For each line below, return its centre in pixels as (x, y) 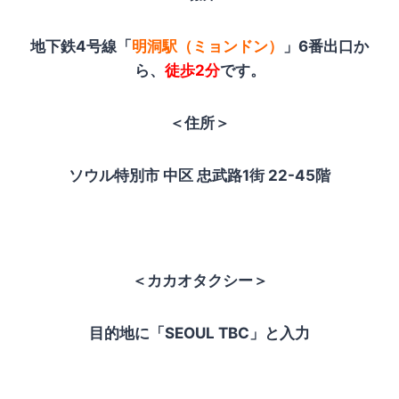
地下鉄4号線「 (81, 46)
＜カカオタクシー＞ (199, 280)
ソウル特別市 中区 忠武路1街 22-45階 (199, 175)
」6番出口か (326, 46)
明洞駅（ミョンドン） (208, 46)
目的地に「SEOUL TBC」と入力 (199, 333)
